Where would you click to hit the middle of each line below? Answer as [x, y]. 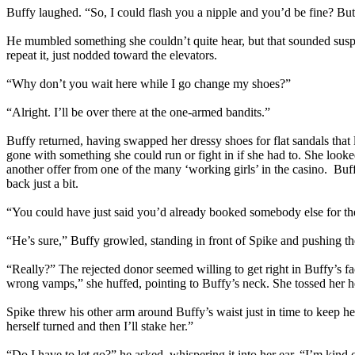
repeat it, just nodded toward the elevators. [112, 55]
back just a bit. [42, 183]
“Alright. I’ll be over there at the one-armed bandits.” [138, 112]
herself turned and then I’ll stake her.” [100, 326]
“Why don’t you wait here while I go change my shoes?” [149, 84]
